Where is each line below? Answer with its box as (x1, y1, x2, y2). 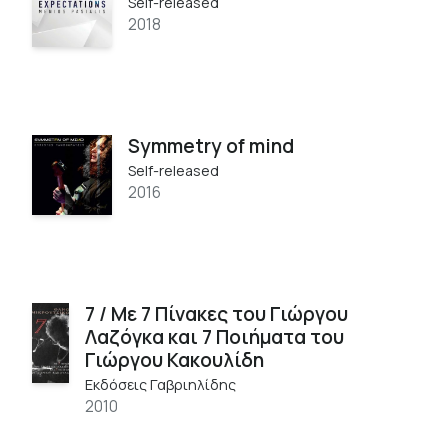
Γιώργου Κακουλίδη (84, 346, 264, 373)
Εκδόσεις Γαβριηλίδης (84, 374, 236, 394)
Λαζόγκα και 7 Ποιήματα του (84, 323, 344, 350)
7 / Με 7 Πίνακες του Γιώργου (84, 300, 348, 327)
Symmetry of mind (128, 132, 294, 159)
